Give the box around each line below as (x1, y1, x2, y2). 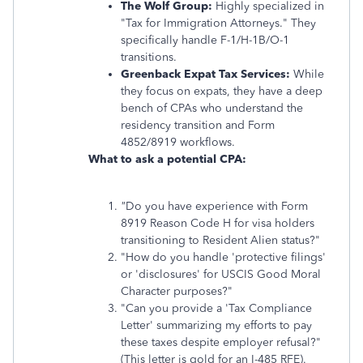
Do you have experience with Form (126, 199, 308, 213)
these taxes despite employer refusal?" (121, 335, 321, 349)
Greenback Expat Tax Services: (121, 67, 290, 81)
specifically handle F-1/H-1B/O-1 (121, 33, 289, 47)
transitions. (121, 50, 177, 64)
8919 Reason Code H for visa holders (121, 216, 314, 230)
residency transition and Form (121, 118, 275, 132)
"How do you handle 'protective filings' (121, 250, 326, 264)
